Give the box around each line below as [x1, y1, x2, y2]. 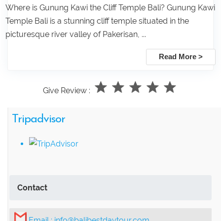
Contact [17, 183, 47, 192]
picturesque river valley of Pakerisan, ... [5, 30, 146, 39]
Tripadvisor [12, 113, 65, 125]
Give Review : [42, 85, 90, 95]
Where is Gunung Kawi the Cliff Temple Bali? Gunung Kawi [5, 3, 215, 13]
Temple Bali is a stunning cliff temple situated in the [5, 16, 189, 26]
